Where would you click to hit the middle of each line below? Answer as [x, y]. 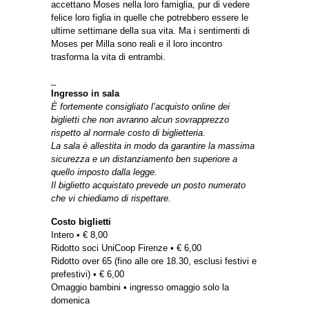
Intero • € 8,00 [79, 235]
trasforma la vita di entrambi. [108, 57]
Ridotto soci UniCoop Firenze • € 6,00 [126, 248]
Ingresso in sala [85, 94]
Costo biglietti [81, 222]
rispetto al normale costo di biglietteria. [128, 133]
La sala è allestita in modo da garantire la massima [153, 146]
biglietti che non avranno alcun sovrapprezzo [140, 120]
